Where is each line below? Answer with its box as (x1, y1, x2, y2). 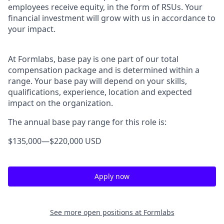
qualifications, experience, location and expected (8, 86, 192, 97)
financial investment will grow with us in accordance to (8, 12, 215, 23)
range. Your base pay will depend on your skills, (8, 75, 187, 86)
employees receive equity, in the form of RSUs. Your (8, 1, 202, 12)
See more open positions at (49, 207, 143, 217)
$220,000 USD (49, 135, 101, 146)
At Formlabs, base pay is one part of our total (8, 53, 178, 64)
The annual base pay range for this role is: (8, 116, 166, 127)
